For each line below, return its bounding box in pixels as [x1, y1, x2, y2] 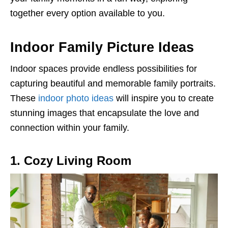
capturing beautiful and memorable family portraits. [10, 78, 216, 89]
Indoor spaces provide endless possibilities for [10, 64, 197, 74]
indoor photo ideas [38, 93, 113, 103]
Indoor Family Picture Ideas [10, 40, 194, 55]
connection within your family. [10, 123, 129, 133]
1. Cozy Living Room [10, 154, 131, 167]
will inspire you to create [113, 93, 214, 103]
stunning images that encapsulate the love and [10, 108, 199, 118]
